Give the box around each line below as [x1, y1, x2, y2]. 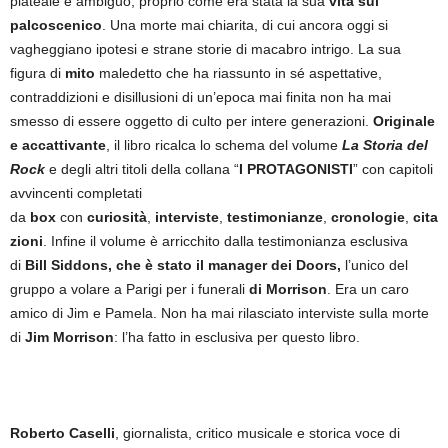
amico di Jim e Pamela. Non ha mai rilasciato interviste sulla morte [10, 305, 429, 321]
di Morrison [249, 281, 327, 297]
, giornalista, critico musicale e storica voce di [115, 425, 400, 441]
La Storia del [342, 137, 428, 153]
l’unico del [345, 257, 408, 273]
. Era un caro [327, 281, 409, 297]
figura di [10, 65, 61, 81]
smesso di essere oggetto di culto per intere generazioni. [10, 113, 373, 129]
